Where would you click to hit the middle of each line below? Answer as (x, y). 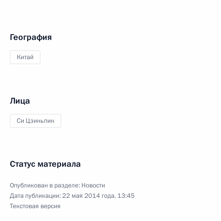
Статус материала (45, 164)
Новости (93, 185)
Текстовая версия (35, 206)
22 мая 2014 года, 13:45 (98, 196)
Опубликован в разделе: (46, 185)
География (31, 37)
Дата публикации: (36, 196)
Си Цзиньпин (36, 121)
